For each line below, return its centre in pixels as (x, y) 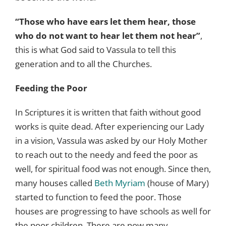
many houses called (55, 183)
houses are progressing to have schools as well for (113, 211)
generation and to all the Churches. (83, 64)
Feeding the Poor (51, 88)
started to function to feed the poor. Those (98, 197)
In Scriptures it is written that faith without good (108, 112)
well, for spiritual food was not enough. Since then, (113, 168)
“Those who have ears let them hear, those (105, 21)
